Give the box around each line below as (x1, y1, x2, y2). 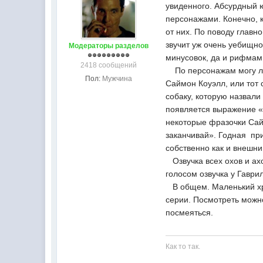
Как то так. (166, 242, 201, 250)
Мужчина (102, 75, 132, 83)
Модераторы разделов (68, 42, 149, 50)
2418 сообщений (80, 61, 137, 69)
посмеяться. (166, 208, 214, 217)
